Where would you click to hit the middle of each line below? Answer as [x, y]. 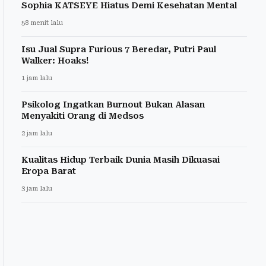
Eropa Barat [49, 171]
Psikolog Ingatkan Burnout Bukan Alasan [113, 105]
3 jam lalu [37, 189]
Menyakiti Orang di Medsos [83, 116]
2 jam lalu [37, 134]
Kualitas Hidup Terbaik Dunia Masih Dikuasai [121, 160]
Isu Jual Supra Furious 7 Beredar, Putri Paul [119, 50]
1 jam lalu [37, 78]
